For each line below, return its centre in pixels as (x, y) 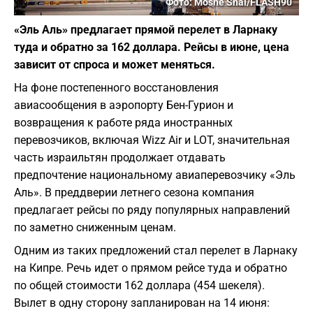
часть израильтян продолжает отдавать (120, 158)
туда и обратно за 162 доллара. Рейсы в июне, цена (152, 48)
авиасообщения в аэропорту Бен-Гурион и (124, 105)
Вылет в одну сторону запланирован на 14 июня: (142, 303)
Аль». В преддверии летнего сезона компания (134, 193)
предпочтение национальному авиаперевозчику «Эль (155, 175)
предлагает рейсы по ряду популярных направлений (152, 210)
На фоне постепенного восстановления (116, 88)
